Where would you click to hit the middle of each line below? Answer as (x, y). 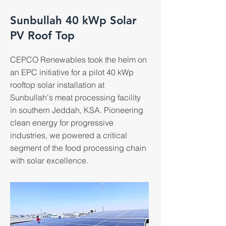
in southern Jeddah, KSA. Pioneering (77, 110)
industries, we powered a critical (69, 135)
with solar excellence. (49, 160)
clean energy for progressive (62, 123)
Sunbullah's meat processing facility (75, 97)
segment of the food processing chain (78, 148)
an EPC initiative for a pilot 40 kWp (72, 72)
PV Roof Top (42, 36)
